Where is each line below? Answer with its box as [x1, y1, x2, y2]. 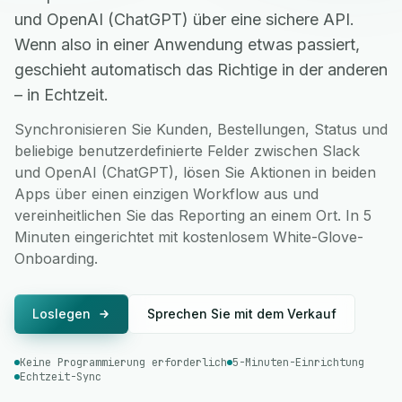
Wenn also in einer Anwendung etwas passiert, [14, 35, 360, 54]
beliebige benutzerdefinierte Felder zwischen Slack [14, 142, 360, 160]
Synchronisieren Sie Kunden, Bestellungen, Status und [14, 120, 388, 138]
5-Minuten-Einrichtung [232, 355, 364, 370]
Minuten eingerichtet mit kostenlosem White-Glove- [14, 228, 363, 246]
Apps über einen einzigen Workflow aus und [14, 185, 319, 203]
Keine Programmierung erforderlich [20, 355, 227, 370]
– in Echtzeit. [14, 85, 109, 104]
